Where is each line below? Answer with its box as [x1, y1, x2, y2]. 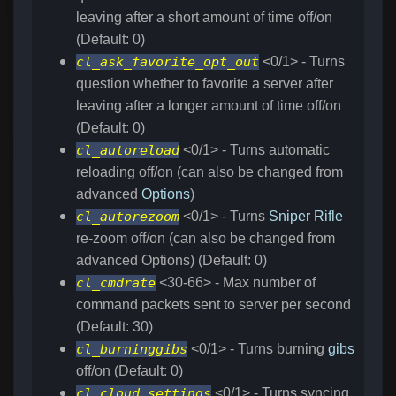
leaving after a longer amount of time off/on [76, 98, 341, 114]
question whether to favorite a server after [76, 76, 333, 92]
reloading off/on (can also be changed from [76, 164, 343, 180]
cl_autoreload [76, 142, 179, 159]
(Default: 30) [76, 319, 153, 335]
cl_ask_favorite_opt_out [76, 54, 259, 71]
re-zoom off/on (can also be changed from [76, 231, 335, 247]
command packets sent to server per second [76, 297, 351, 313]
